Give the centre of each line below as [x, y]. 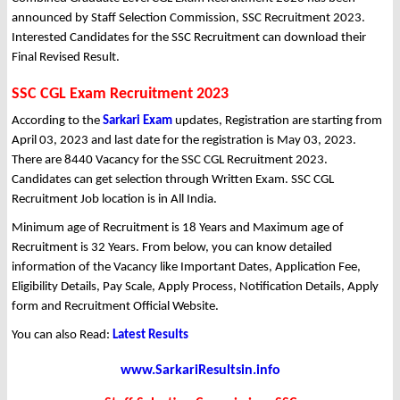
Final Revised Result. [66, 58]
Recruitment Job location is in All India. [114, 200]
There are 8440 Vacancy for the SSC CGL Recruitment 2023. [170, 161]
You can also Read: [62, 336]
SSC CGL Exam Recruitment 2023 [120, 95]
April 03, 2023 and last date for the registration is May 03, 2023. [184, 141]
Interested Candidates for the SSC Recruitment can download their [189, 38]
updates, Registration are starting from [277, 121]
